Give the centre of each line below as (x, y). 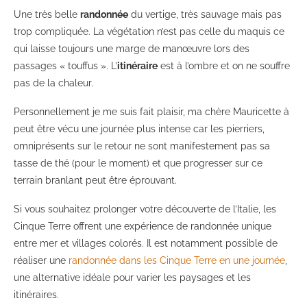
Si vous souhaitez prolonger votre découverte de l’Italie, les (145, 209)
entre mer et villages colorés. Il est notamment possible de (146, 244)
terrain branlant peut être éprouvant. (95, 181)
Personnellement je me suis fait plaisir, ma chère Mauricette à (151, 112)
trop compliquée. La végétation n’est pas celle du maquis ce (149, 32)
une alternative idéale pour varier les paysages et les (132, 278)
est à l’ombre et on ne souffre (224, 66)
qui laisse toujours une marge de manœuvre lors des (132, 49)
